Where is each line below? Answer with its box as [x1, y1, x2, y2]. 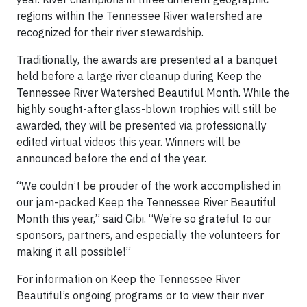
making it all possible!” [16, 245, 131, 258]
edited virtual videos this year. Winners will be [16, 135, 241, 149]
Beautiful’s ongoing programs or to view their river [16, 288, 264, 302]
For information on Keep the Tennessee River [16, 272, 240, 286]
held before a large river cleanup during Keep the [16, 69, 262, 83]
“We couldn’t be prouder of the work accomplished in [16, 179, 281, 193]
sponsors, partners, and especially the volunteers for [16, 228, 280, 242]
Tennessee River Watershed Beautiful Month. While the [16, 86, 290, 99]
